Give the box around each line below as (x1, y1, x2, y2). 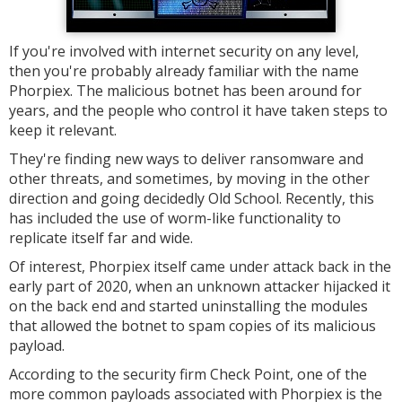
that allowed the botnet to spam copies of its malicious (9, 316, 376, 336)
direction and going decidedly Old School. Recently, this (9, 188, 374, 208)
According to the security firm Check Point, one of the (9, 364, 367, 384)
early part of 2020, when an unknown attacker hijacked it (9, 276, 390, 296)
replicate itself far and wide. (9, 228, 193, 248)
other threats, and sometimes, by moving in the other (9, 169, 370, 188)
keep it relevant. (9, 120, 117, 140)
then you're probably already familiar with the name (9, 61, 359, 81)
